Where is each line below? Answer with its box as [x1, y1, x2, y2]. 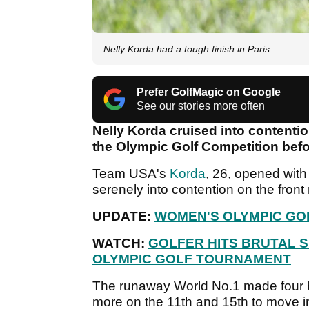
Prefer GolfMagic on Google [137, 86, 281, 99]
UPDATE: [92, 209, 154, 224]
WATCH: [92, 236, 148, 251]
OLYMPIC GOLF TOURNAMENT [92, 252, 291, 267]
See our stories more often [137, 100, 265, 112]
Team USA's [92, 166, 170, 181]
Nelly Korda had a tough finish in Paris [103, 43, 270, 55]
